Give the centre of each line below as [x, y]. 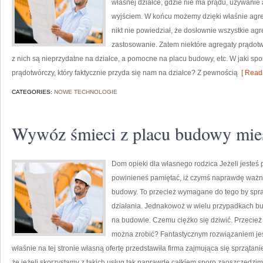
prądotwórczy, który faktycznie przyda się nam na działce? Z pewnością [125, 73]
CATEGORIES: [33, 92]
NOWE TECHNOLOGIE [86, 92]
